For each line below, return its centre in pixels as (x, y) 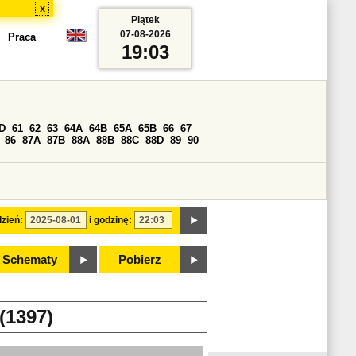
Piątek (145, 20)
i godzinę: (110, 220)
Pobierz (140, 260)
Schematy (29, 260)
